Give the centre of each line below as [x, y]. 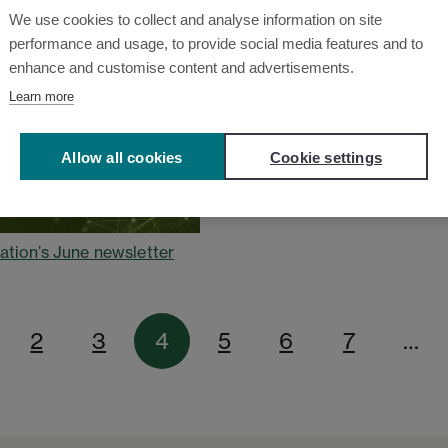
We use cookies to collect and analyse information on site [195, 19]
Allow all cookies [122, 157]
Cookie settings [326, 157]
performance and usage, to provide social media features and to [216, 43]
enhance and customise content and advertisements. [181, 67]
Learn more [41, 96]
